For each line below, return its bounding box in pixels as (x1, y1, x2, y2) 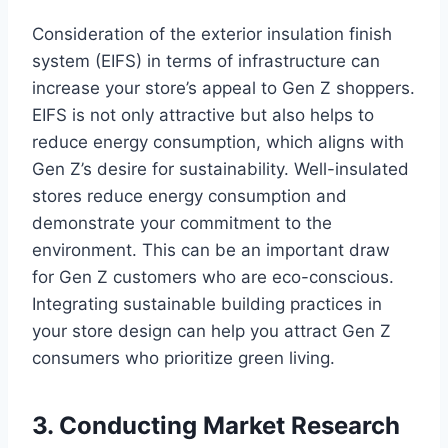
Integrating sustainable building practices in (32, 294, 382, 315)
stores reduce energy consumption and (32, 186, 347, 207)
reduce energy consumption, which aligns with (32, 132, 404, 153)
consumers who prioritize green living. (32, 348, 335, 369)
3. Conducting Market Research (32, 411, 400, 441)
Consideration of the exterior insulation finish (32, 24, 392, 45)
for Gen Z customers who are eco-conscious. (32, 267, 394, 288)
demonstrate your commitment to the (32, 213, 332, 234)
